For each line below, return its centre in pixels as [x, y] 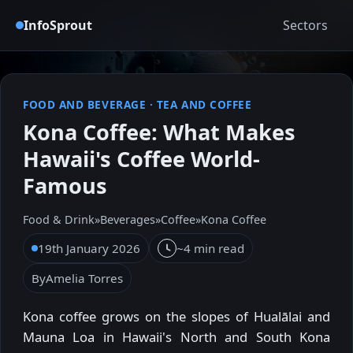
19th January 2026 [89, 249]
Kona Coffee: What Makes [159, 132]
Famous [65, 186]
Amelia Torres [84, 279]
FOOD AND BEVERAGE [85, 104]
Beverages [128, 220]
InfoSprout [58, 25]
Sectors [305, 25]
